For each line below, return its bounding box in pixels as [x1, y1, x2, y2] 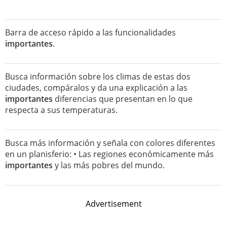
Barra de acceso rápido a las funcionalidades [5, 27, 176, 38]
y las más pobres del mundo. [53, 160, 165, 171]
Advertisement [85, 198, 142, 209]
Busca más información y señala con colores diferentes [5, 137, 215, 148]
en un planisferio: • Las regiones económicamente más [5, 148, 214, 160]
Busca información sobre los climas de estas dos [5, 71, 191, 82]
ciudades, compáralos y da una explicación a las [5, 82, 187, 93]
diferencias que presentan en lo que [53, 93, 193, 104]
